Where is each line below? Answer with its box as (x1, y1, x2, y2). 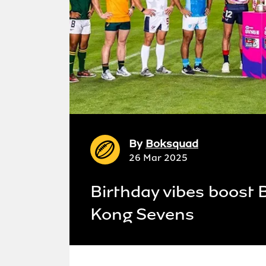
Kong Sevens (90, 204, 194, 225)
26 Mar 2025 (129, 151, 188, 164)
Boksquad (145, 137, 198, 151)
